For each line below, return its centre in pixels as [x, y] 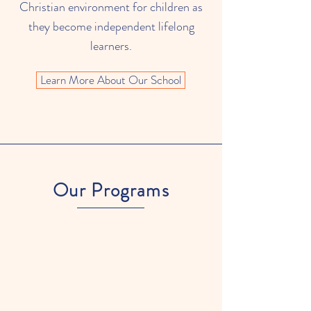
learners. [111, 46]
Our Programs [111, 190]
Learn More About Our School [111, 80]
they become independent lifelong [111, 26]
